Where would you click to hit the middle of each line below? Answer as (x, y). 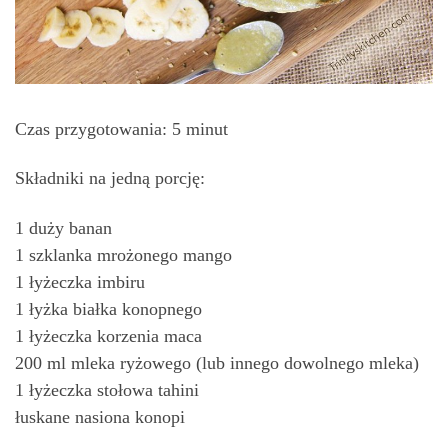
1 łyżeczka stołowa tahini (107, 389)
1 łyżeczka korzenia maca (108, 335)
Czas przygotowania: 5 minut (121, 128)
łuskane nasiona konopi (100, 416)
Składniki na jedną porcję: (110, 178)
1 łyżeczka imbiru (80, 281)
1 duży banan (63, 227)
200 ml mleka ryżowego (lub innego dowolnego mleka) (217, 362)
